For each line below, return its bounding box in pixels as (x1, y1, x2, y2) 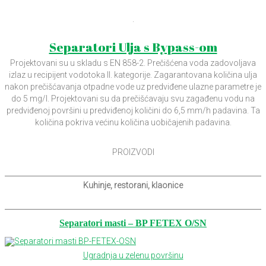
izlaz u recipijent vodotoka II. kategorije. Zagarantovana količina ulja (9, 69, 257, 80)
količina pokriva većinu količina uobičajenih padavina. (34, 117, 232, 127)
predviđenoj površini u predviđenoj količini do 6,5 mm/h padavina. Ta (6, 105, 260, 115)
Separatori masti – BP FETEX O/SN (59, 217, 207, 229)
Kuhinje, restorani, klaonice (83, 180, 183, 190)
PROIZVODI (112, 147, 154, 157)
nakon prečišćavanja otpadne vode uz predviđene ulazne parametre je (5, 81, 261, 91)
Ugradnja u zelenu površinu (83, 251, 183, 261)
